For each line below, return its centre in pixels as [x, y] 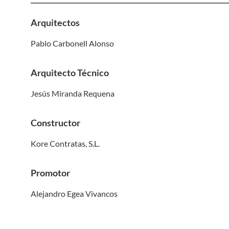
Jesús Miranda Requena [73, 93]
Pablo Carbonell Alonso [72, 43]
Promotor [50, 173]
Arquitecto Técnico [70, 72]
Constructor [55, 122]
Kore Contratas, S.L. [65, 143]
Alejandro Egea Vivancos [74, 193]
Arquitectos [55, 22]
